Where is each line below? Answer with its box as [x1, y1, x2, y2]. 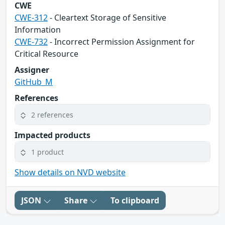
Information [15, 24, 61, 36]
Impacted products [15, 130, 90, 141]
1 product [31, 147, 64, 157]
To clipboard [110, 195, 159, 206]
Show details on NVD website [15, 167, 126, 178]
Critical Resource [15, 48, 78, 60]
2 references [31, 109, 73, 120]
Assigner [15, 64, 49, 76]
